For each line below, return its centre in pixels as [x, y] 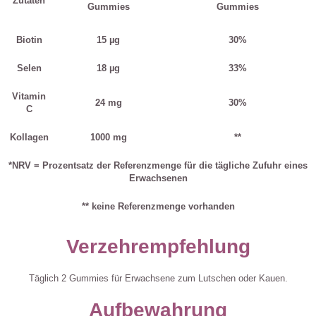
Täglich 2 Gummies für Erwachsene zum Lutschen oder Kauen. [158, 279]
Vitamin [29, 97]
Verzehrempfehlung [158, 247]
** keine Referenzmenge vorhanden [158, 207]
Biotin [29, 40]
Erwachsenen [158, 178]
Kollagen [29, 138]
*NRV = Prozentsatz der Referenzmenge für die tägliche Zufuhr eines [158, 166]
